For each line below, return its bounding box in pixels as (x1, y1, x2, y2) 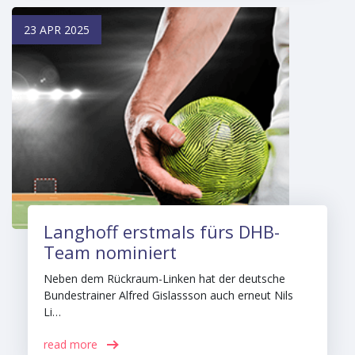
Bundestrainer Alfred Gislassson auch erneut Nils (44, 288, 293, 303)
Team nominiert (44, 240, 177, 264)
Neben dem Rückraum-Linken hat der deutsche (44, 271, 285, 286)
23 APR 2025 (24, 22, 90, 37)
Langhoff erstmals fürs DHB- (44, 219, 280, 243)
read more (44, 337, 97, 352)
